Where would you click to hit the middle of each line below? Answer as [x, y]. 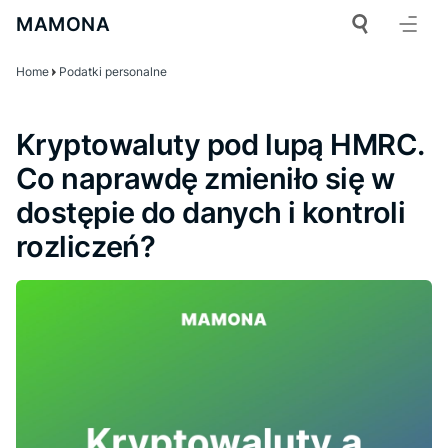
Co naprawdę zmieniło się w [205, 178]
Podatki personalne [113, 71]
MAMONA [63, 24]
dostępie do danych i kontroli [211, 212]
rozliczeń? [86, 246]
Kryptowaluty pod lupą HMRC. [220, 144]
